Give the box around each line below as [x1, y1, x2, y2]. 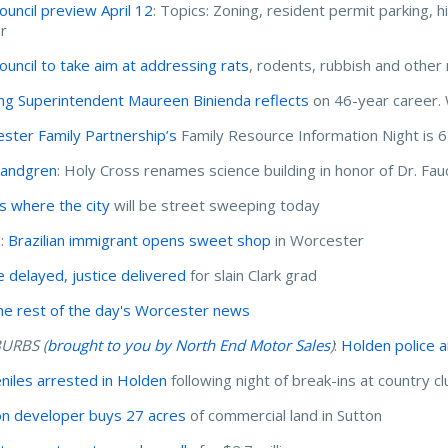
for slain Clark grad [186, 264, 318, 285]
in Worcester [271, 229, 365, 250]
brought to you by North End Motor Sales [47, 334, 331, 355]
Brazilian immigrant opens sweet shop [8, 229, 272, 250]
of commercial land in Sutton [186, 404, 383, 425]
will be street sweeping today [110, 194, 321, 215]
